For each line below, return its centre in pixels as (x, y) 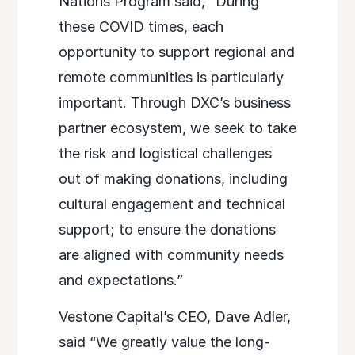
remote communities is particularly (171, 78)
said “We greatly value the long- (164, 342)
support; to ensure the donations (167, 230)
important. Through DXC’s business (174, 103)
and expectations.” (120, 281)
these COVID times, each (141, 27)
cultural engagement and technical (172, 204)
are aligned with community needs (171, 255)
